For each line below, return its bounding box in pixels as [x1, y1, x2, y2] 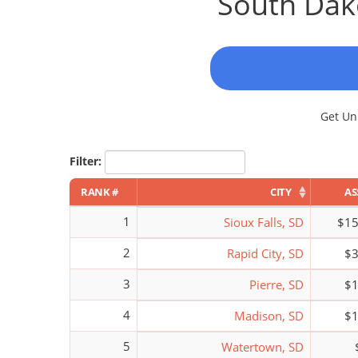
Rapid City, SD [227, 245, 304, 261]
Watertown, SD [221, 338, 304, 355]
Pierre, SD [249, 276, 304, 292]
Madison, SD [234, 307, 304, 324]
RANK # [81, 184, 117, 199]
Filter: [70, 153, 101, 169]
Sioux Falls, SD [224, 213, 304, 230]
